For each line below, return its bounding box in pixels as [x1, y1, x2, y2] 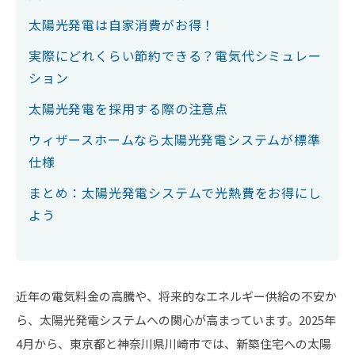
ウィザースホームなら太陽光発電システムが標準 [29, 130, 321, 149]
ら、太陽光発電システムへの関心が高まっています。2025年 [16, 311, 336, 328]
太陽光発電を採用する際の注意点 [29, 99, 229, 118]
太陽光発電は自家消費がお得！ [29, 15, 216, 34]
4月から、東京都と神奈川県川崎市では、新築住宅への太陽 [16, 335, 331, 352]
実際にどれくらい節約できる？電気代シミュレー [29, 46, 322, 65]
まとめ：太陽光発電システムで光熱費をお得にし [29, 183, 322, 202]
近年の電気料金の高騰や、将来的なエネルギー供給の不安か [16, 288, 337, 304]
